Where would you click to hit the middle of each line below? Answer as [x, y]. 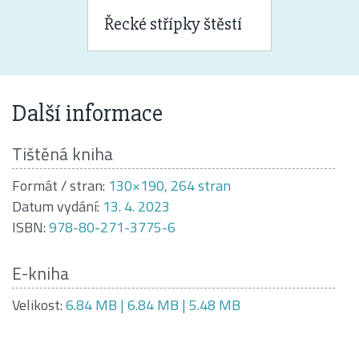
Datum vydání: [56, 206]
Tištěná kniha [63, 153]
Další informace [87, 113]
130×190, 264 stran [169, 185]
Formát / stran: [58, 185]
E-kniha [40, 273]
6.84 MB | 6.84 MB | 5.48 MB [153, 305]
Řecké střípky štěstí [173, 24]
